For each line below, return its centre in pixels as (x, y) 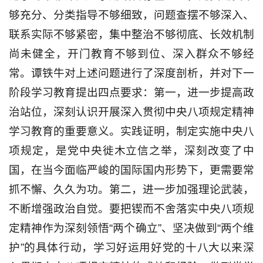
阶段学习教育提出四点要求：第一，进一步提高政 (131, 92)
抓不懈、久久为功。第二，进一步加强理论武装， (131, 189)
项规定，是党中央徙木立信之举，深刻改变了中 (131, 150)
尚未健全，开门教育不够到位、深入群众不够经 (131, 53)
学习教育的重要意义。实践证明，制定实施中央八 (131, 131)
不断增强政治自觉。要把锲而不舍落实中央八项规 (131, 208)
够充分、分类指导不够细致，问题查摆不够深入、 (131, 15)
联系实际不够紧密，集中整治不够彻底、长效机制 (131, 34)
